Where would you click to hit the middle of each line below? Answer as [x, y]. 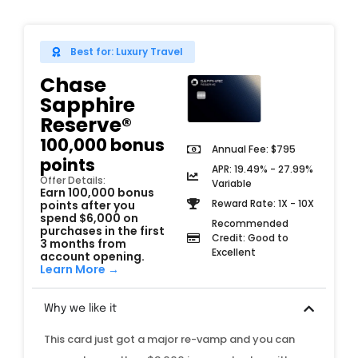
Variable [231, 183]
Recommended [250, 223]
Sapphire [88, 105]
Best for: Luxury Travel [127, 52]
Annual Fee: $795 [253, 149]
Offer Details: [73, 181]
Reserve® [86, 125]
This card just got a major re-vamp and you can [169, 340]
